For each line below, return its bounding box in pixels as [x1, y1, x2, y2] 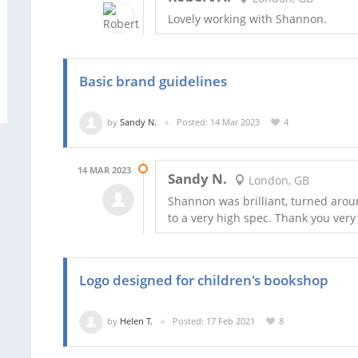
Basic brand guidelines [79, 72, 227, 91]
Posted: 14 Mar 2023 [177, 116, 260, 129]
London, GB [245, 172, 309, 188]
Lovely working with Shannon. [168, 11, 327, 27]
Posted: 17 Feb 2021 [173, 315, 255, 328]
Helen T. [120, 315, 153, 328]
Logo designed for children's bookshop [79, 271, 328, 290]
